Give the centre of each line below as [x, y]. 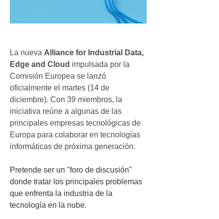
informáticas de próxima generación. [73, 146]
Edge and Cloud [41, 64]
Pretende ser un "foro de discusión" [71, 170]
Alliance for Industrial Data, [94, 52]
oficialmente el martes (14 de [60, 88]
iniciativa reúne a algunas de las [66, 111]
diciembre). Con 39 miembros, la [66, 99]
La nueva [27, 52]
